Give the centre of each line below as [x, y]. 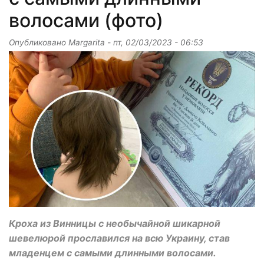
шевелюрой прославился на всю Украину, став [119, 238]
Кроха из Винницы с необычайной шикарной [115, 223]
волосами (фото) [86, 20]
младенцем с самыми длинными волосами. [112, 253]
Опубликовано [39, 42]
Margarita [87, 42]
